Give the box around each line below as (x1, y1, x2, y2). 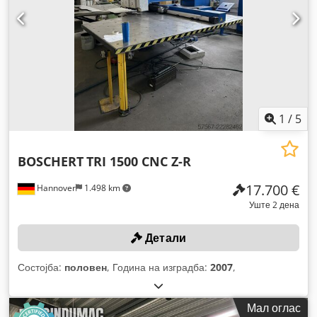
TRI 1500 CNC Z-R (86, 152, 191, 170)
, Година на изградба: (107, 260, 210, 274)
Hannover (35, 181, 76, 194)
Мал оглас (247, 299, 301, 316)
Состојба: (18, 260, 64, 274)
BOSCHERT (18, 152, 83, 170)
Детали (142, 229, 187, 246)
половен (64, 260, 107, 274)
